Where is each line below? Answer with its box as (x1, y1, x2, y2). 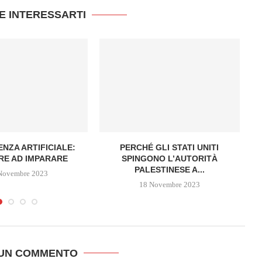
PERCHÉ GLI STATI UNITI (120, 142, 219, 152)
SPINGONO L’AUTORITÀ (121, 153, 218, 163)
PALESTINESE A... (134, 164, 205, 174)
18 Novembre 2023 (139, 180, 200, 189)
